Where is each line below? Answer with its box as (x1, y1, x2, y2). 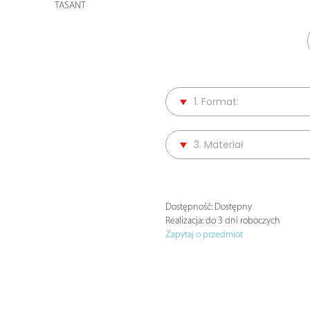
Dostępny (212, 201, 252, 212)
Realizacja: (165, 215, 203, 226)
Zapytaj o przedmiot (165, 229, 243, 240)
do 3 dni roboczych (203, 215, 280, 226)
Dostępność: (165, 201, 212, 212)
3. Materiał (194, 137, 244, 152)
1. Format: (194, 94, 239, 109)
